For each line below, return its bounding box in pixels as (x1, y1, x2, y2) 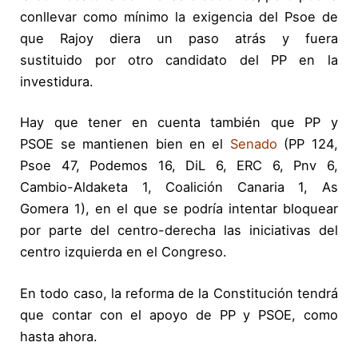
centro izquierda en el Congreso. (20, 244, 228, 261)
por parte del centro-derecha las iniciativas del (20, 222, 338, 239)
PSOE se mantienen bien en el (20, 136, 230, 153)
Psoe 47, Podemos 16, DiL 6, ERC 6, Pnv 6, (20, 157, 338, 174)
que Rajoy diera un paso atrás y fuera (20, 30, 338, 46)
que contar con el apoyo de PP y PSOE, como (20, 306, 338, 323)
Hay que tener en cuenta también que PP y (20, 114, 338, 131)
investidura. (20, 73, 94, 89)
